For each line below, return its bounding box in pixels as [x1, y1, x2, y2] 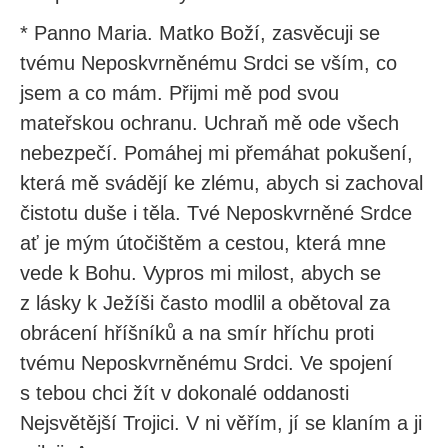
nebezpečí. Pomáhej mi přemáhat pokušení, [20, 142, 413, 164]
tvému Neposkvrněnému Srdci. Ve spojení [20, 352, 393, 374]
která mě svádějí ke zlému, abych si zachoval [20, 172, 423, 194]
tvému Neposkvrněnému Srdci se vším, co [20, 52, 397, 74]
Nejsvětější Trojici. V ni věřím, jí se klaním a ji [20, 412, 422, 434]
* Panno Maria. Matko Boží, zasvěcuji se [20, 22, 380, 44]
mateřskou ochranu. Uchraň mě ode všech [20, 112, 399, 134]
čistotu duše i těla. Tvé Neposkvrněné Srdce [20, 202, 412, 224]
